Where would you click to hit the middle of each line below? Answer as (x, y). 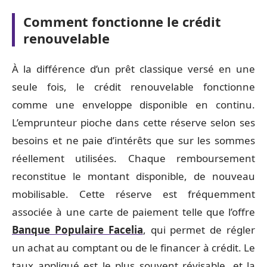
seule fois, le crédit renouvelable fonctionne (133, 86)
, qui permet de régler (199, 229)
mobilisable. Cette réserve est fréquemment (133, 194)
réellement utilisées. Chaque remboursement (133, 158)
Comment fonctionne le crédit (122, 21)
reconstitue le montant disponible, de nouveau (133, 176)
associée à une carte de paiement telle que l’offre (133, 212)
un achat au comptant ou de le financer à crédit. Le (133, 247)
